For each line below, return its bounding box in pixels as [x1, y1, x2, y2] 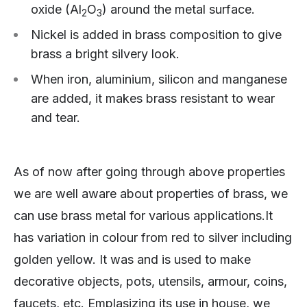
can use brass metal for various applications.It [14, 208, 273, 223]
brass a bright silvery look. [31, 47, 180, 62]
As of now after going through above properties [14, 164, 285, 180]
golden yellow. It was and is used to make [14, 252, 251, 267]
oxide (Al [31, 2, 82, 17]
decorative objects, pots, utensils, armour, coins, [14, 274, 287, 289]
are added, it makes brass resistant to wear [31, 91, 275, 106]
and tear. [31, 110, 80, 125]
